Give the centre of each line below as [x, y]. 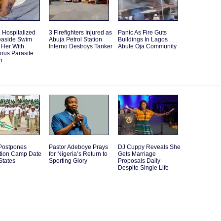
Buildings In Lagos [143, 40]
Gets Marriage [137, 154]
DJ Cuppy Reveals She [149, 147]
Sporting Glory [68, 161]
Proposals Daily [139, 161]
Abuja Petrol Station [75, 40]
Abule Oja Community [147, 47]
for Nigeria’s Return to [78, 154]
